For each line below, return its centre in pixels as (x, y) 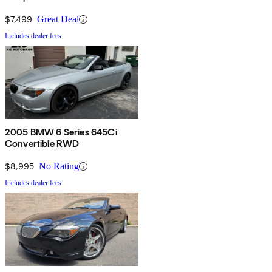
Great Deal (58, 19)
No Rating (59, 166)
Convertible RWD (42, 144)
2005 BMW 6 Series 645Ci (61, 132)
